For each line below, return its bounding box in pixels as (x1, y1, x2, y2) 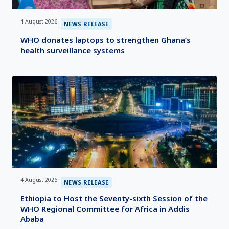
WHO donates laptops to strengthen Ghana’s (20, 35, 191, 45)
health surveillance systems (20, 45, 125, 55)
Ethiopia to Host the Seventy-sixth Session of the (20, 193, 208, 203)
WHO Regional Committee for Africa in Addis (20, 203, 190, 214)
